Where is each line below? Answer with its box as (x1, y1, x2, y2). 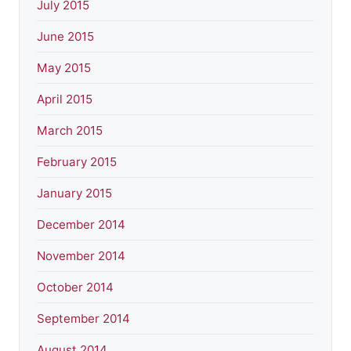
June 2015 (37, 29, 94, 45)
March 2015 (37, 123, 103, 139)
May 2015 (37, 60, 91, 76)
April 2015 (37, 92, 92, 107)
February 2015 (37, 154, 117, 170)
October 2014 (37, 280, 114, 295)
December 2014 (37, 217, 125, 233)
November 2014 (37, 248, 125, 264)
